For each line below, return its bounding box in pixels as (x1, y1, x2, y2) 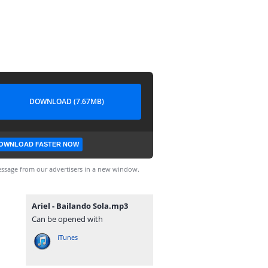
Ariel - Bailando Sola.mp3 (32, 200, 128, 211)
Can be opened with (32, 214, 103, 224)
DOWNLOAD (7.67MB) (29, 96, 104, 106)
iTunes (57, 233, 78, 242)
